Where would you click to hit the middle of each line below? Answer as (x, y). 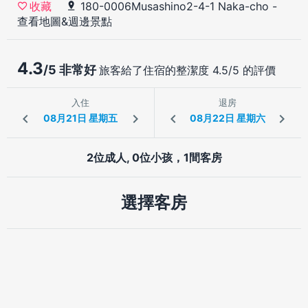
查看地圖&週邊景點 (65, 21)
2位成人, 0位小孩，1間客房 (154, 157)
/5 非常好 (71, 69)
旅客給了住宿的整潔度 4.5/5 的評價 (187, 70)
